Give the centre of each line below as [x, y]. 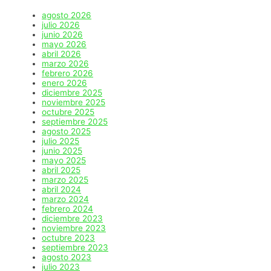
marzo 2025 [65, 180]
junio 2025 [62, 151]
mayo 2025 [64, 161]
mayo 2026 [64, 44]
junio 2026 [63, 35]
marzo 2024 [66, 199]
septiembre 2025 [75, 122]
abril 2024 [62, 190]
